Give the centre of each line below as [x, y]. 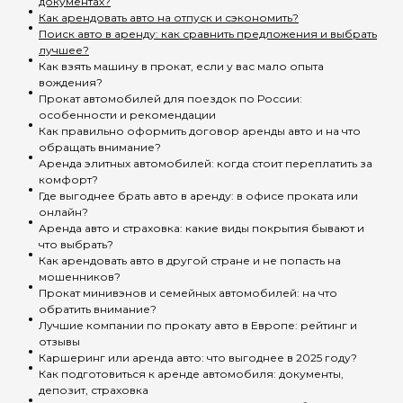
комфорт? [68, 179]
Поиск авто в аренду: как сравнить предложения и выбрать [208, 34]
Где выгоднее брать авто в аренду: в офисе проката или [198, 196]
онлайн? [63, 212]
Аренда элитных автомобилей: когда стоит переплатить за [206, 163]
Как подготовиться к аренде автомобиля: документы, [191, 374]
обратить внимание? [98, 309]
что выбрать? [76, 244]
